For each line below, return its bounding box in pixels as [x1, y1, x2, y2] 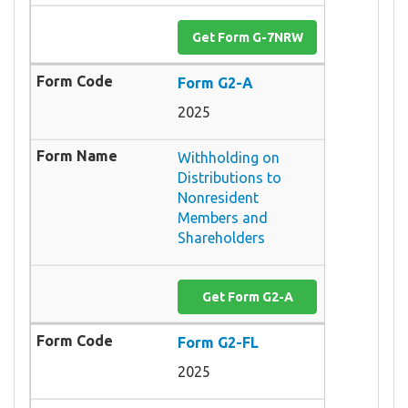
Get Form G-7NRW [191, 29, 303, 45]
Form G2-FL [178, 333, 259, 351]
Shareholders [178, 229, 265, 246]
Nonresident [178, 189, 259, 206]
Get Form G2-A [201, 289, 293, 304]
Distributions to [178, 168, 281, 186]
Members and [178, 209, 268, 226]
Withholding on [178, 148, 280, 166]
